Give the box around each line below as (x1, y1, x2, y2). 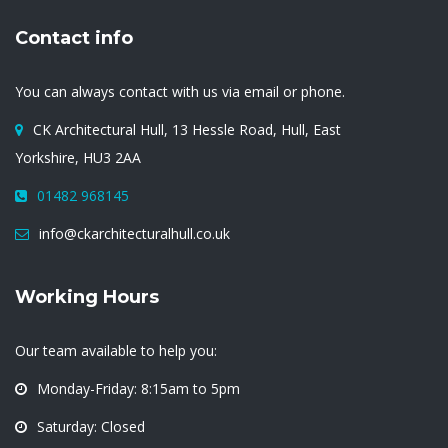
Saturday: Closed (37, 416, 145, 436)
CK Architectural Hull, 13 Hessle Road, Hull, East (33, 119, 341, 139)
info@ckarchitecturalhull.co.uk (39, 223, 230, 243)
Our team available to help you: (15, 340, 217, 360)
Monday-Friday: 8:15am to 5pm (37, 378, 240, 398)
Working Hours (15, 285, 159, 308)
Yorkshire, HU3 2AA (15, 147, 141, 167)
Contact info (15, 26, 133, 49)
